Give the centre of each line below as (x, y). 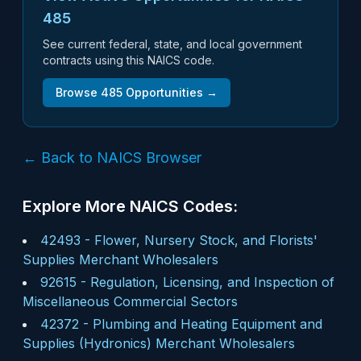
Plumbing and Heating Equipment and (207, 324)
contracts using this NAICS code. (129, 60)
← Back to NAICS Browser (112, 158)
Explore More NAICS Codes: (130, 206)
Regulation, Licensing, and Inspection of (212, 282)
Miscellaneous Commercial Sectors (130, 301)
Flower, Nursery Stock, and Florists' (206, 240)
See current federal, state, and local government (172, 44)
